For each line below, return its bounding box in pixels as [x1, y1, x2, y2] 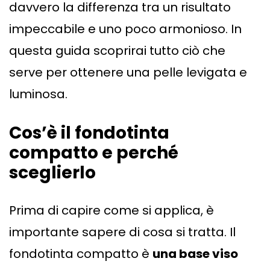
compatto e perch [9, 141, 168, 165]
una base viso [152, 245, 238, 263]
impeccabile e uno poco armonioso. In [9, 20, 242, 38]
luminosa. [9, 86, 67, 103]
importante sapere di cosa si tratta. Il [9, 224, 236, 241]
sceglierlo [9, 161, 96, 185]
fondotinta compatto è [9, 245, 152, 263]
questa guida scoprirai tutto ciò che [9, 42, 225, 60]
